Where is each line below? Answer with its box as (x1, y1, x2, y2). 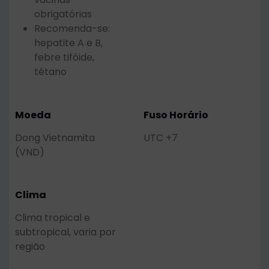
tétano (34, 65, 67, 79)
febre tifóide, (34, 50, 94, 65)
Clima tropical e (15, 211, 90, 225)
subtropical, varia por (15, 225, 116, 240)
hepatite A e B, (34, 36, 103, 50)
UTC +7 (144, 130, 178, 145)
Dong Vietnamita (15, 130, 95, 145)
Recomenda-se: (34, 22, 110, 36)
